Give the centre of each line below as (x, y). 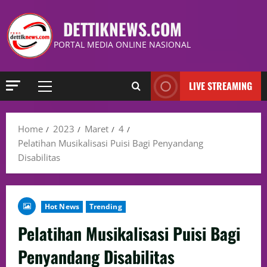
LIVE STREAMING (221, 86)
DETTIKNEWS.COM (122, 29)
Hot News (62, 207)
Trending (105, 207)
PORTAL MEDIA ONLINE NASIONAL (122, 44)
